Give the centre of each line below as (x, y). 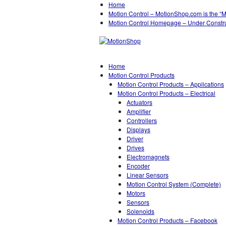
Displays (138, 129)
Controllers (142, 120)
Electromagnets (148, 157)
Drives (135, 148)
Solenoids (140, 211)
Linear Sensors (148, 175)
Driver (135, 138)
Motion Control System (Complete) (174, 184)
